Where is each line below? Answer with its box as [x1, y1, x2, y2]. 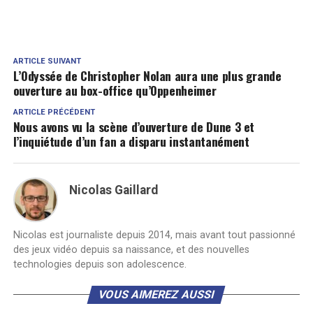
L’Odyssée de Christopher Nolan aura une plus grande [13, 66, 282, 85]
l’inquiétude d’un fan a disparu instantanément [13, 131, 249, 150]
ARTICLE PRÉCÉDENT [13, 107, 95, 117]
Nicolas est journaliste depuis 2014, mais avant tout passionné [13, 228, 296, 241]
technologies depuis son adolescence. [13, 258, 187, 270]
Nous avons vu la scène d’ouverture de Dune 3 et [13, 117, 255, 136]
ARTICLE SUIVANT [13, 56, 81, 66]
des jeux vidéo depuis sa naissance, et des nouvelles [13, 243, 249, 256]
